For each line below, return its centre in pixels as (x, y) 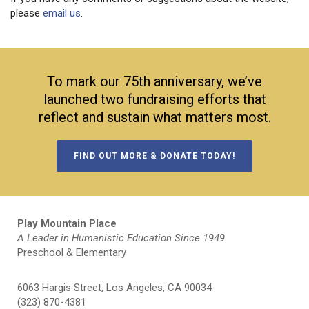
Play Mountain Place (67, 224)
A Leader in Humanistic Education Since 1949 (121, 238)
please (27, 13)
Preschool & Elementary (72, 253)
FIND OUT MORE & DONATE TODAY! (154, 156)
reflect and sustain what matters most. (154, 118)
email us (62, 13)
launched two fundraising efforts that (154, 100)
